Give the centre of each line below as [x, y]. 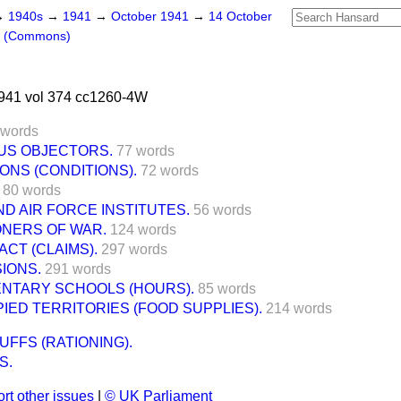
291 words [78, 269]
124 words [143, 230]
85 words [227, 289]
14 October [240, 17]
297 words [134, 249]
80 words [32, 190]
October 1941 [152, 17]
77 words [145, 151]
